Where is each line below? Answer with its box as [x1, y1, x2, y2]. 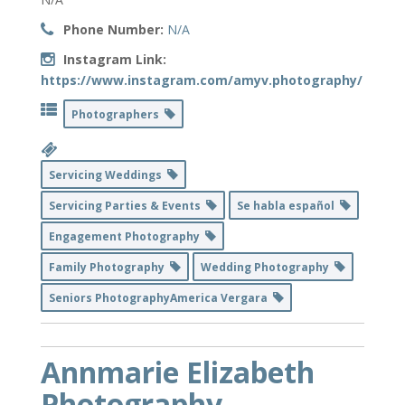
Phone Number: [62, 21, 164, 39]
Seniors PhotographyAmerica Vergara [48, 290, 273, 306]
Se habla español [236, 198, 340, 214]
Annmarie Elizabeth [40, 353, 315, 392]
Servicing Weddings [48, 167, 167, 184]
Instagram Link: [62, 51, 166, 69]
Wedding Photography [200, 259, 334, 276]
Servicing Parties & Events [48, 198, 206, 214]
